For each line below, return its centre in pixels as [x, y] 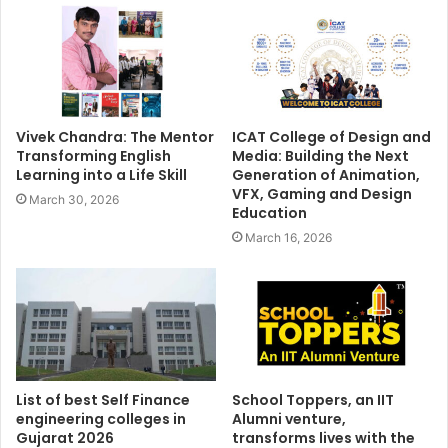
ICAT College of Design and [331, 136]
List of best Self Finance [103, 399]
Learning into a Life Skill [101, 174]
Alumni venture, [289, 418]
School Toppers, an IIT [313, 399]
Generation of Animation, [326, 174]
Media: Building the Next [320, 155]
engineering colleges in [101, 418]
